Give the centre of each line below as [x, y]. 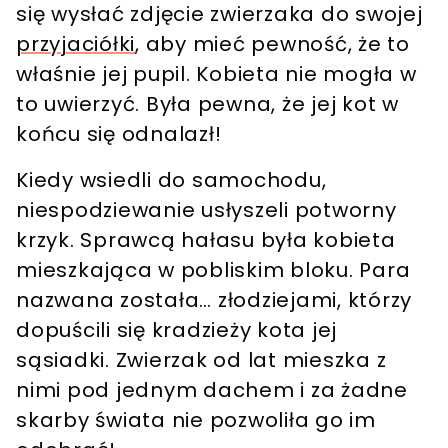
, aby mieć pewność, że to [272, 44]
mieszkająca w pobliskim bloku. [188, 270]
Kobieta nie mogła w [303, 74]
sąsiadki [60, 360]
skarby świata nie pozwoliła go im [196, 420]
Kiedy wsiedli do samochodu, [171, 180]
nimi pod [66, 390]
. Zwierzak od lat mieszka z [246, 360]
